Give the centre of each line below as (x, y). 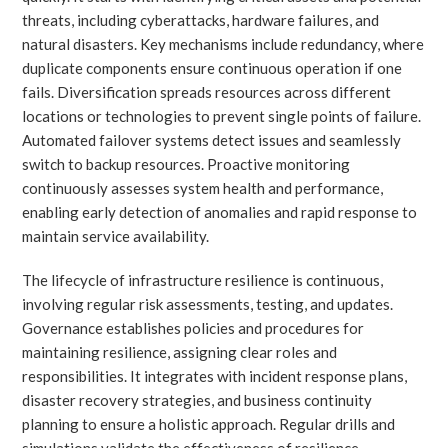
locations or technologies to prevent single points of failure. (222, 115)
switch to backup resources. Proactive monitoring (186, 163)
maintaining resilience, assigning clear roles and (180, 351)
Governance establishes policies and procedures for (193, 327)
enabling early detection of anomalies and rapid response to (220, 211)
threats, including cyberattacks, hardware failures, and (201, 19)
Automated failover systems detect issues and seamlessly (212, 139)
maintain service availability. (116, 235)
